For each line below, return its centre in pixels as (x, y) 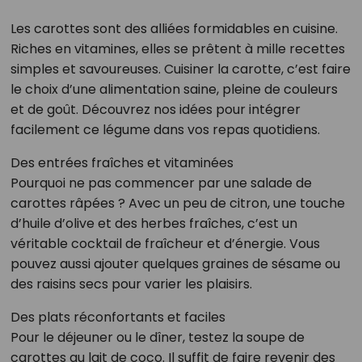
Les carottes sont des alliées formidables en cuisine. (174, 28)
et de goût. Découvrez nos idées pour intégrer (155, 109)
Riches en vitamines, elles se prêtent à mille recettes (177, 48)
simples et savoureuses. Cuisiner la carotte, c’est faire (180, 69)
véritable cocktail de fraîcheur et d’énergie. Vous (165, 243)
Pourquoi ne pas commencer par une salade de (161, 183)
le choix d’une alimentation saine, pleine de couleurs (174, 89)
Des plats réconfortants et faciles (118, 317)
